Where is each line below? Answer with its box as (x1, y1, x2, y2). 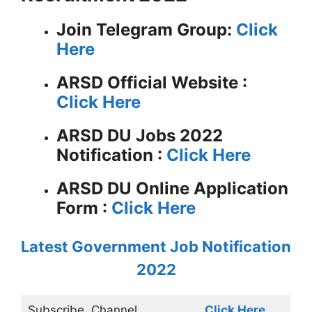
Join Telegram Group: (56, 19, 236, 40)
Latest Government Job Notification (21, 237, 291, 256)
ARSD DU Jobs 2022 (56, 125, 223, 146)
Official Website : (103, 72, 247, 93)
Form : (56, 197, 111, 218)
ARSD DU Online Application (56, 178, 288, 198)
